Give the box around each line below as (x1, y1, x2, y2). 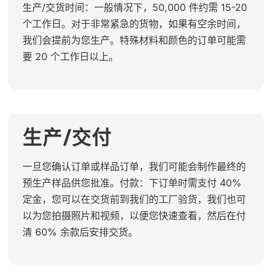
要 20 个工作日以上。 (22, 50, 118, 63)
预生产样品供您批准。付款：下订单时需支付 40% (22, 176, 242, 189)
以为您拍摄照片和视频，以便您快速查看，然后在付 (22, 209, 246, 222)
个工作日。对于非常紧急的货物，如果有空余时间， (22, 17, 246, 30)
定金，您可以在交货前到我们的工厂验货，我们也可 (22, 192, 246, 205)
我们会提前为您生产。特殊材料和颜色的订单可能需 (22, 33, 246, 46)
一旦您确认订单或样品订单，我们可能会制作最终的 (22, 160, 246, 172)
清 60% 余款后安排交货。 (22, 225, 138, 238)
